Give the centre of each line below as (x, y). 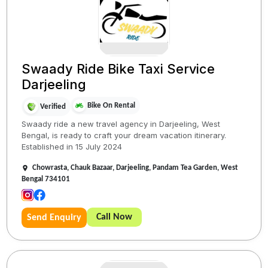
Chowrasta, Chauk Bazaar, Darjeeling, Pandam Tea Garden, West (135, 168)
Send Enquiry (54, 218)
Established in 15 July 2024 (72, 147)
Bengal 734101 (46, 179)
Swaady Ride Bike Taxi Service (118, 69)
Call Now (115, 217)
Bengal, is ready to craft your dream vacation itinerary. (124, 135)
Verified (53, 106)
